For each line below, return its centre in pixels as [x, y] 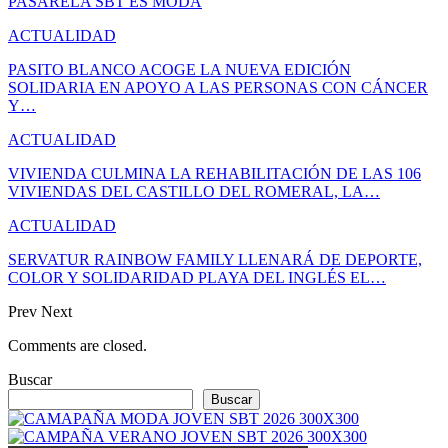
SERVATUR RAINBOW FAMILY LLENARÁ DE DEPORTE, [215, 259]
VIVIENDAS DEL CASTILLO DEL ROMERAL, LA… [194, 191]
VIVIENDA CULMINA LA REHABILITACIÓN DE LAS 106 [214, 173]
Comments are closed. [77, 345]
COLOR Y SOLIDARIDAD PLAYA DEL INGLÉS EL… [197, 277]
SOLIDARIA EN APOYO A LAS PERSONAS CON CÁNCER [218, 87]
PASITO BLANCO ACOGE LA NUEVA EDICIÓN [179, 69]
